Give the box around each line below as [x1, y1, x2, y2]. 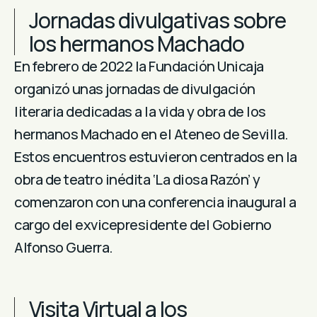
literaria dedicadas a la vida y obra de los [14, 101, 266, 121]
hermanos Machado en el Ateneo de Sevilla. [14, 124, 289, 144]
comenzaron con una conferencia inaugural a [14, 192, 296, 212]
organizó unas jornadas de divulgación [14, 79, 255, 98]
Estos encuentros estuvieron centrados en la [14, 146, 297, 166]
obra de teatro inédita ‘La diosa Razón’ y [14, 169, 260, 189]
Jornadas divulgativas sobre [29, 5, 286, 35]
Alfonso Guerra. [14, 237, 113, 257]
